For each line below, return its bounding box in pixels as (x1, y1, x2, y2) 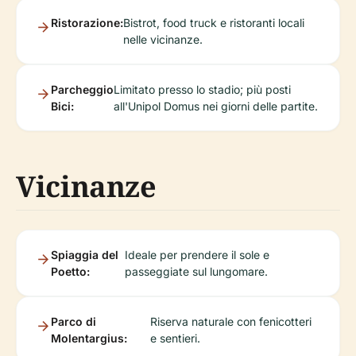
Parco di (51, 315, 96, 328)
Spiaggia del (51, 248, 118, 261)
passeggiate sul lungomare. (124, 265, 268, 278)
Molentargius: (51, 331, 127, 345)
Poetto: (51, 265, 90, 278)
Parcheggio (51, 83, 114, 96)
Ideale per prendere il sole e (124, 248, 269, 261)
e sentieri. (149, 331, 200, 345)
